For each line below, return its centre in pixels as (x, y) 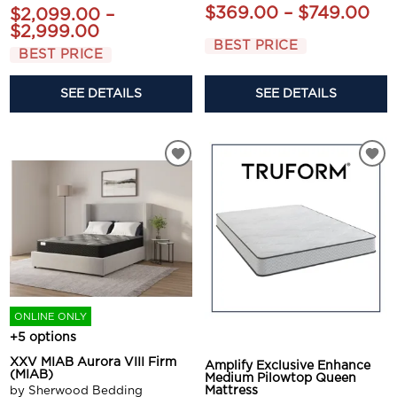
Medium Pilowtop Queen (280, 379)
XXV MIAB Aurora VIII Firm (93, 363)
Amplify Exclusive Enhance (288, 366)
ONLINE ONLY (51, 316)
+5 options (43, 338)
